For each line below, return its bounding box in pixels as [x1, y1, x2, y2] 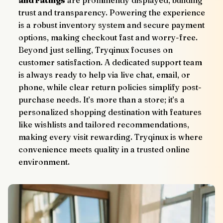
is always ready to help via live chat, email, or [18, 69, 190, 80]
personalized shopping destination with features [18, 107, 202, 117]
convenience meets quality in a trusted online [18, 144, 190, 154]
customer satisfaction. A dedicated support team [18, 57, 202, 67]
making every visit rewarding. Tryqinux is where [18, 131, 203, 142]
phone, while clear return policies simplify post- [18, 82, 202, 92]
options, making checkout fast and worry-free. [18, 32, 198, 42]
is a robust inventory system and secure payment [18, 19, 205, 30]
